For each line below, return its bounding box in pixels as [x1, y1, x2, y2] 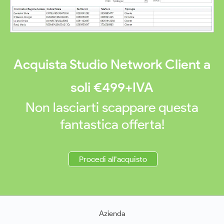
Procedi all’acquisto [79, 154, 147, 164]
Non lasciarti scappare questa [25, 99, 198, 116]
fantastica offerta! [59, 116, 164, 133]
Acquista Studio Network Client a [13, 56, 210, 73]
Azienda [98, 208, 125, 218]
